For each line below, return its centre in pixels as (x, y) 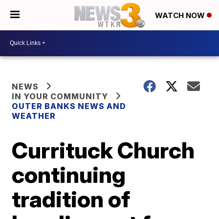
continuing (69, 174)
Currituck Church (103, 150)
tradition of (71, 199)
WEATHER (34, 116)
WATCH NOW (181, 16)
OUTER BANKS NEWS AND (69, 106)
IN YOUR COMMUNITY (60, 96)
